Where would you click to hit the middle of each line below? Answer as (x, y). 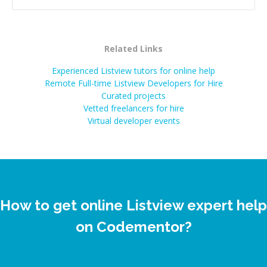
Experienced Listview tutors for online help (133, 71)
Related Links (133, 49)
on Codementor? (133, 227)
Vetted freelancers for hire (133, 108)
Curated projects (133, 96)
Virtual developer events (133, 121)
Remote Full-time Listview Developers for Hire (133, 83)
